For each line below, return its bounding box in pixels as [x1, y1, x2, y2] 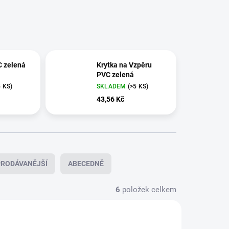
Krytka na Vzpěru [96, 61, 152, 70]
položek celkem [120, 185, 176, 195]
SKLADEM [96, 83, 128, 90]
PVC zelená [96, 71, 134, 79]
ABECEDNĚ [68, 159, 104, 168]
